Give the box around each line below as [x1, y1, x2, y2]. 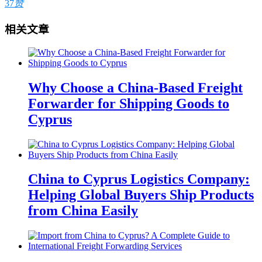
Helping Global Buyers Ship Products [28, 187, 254, 203]
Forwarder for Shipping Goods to [28, 95, 229, 111]
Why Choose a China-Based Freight [28, 80, 243, 95]
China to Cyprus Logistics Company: [28, 171, 250, 187]
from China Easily [28, 203, 138, 219]
